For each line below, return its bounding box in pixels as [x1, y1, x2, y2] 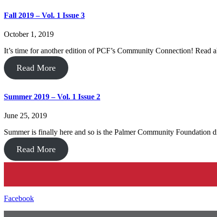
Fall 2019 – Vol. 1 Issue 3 [4, 11, 85, 20]
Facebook [4, 194, 34, 202]
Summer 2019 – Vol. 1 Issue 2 [4, 92, 100, 101]
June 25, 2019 [4, 111, 47, 120]
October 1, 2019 [4, 30, 54, 39]
